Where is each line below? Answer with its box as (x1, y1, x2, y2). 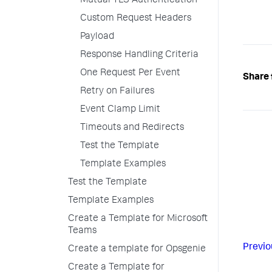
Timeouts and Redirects (80, 123, 184, 133)
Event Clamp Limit (80, 105, 160, 115)
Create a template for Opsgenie (68, 245, 206, 254)
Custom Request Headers (80, 14, 191, 24)
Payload (80, 32, 114, 42)
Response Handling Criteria (80, 50, 199, 60)
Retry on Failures (80, 87, 154, 97)
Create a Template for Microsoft (68, 214, 208, 224)
